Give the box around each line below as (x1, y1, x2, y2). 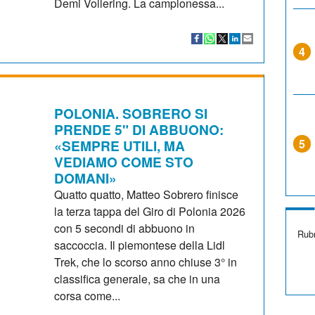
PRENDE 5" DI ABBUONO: (54, 119, 224, 139)
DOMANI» (54, 167, 117, 188)
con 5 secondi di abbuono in (54, 219, 195, 236)
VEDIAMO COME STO (54, 151, 194, 172)
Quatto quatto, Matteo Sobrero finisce (54, 186, 239, 202)
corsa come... (54, 287, 121, 304)
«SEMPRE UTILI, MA (54, 135, 186, 155)
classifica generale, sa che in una (54, 270, 221, 287)
